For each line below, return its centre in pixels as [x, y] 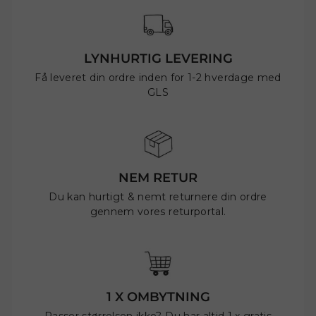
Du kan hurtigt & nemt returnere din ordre [158, 197]
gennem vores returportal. [158, 212]
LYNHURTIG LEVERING [158, 59]
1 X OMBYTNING [158, 297]
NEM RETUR [158, 178]
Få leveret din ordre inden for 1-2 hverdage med [158, 78]
